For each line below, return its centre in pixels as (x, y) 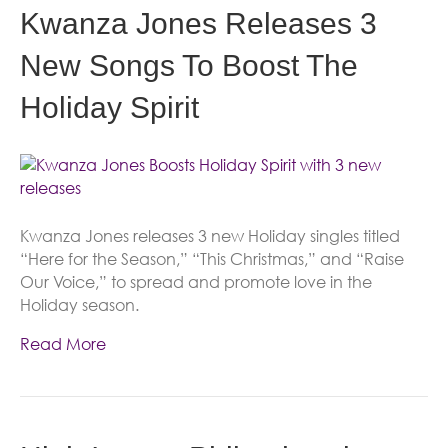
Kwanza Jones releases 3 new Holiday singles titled (210, 236)
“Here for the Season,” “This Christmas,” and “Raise (212, 259)
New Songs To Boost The (189, 65)
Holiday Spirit (109, 107)
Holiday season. (79, 305)
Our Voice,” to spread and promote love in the (196, 282)
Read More (63, 344)
